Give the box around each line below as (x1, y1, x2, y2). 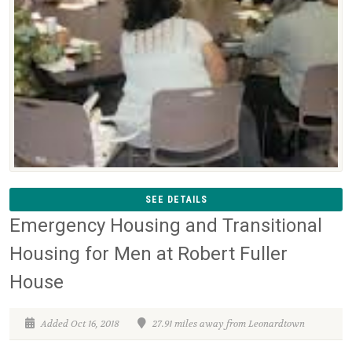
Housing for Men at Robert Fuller (9, 243, 288, 266)
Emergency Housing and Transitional (9, 214, 322, 237)
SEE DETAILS (145, 194, 207, 206)
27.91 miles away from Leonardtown (150, 317, 305, 331)
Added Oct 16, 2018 (38, 317, 119, 331)
